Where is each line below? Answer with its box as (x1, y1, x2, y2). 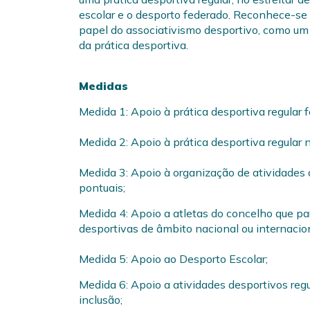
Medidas (79, 79, 131, 93)
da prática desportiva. (79, 38, 188, 52)
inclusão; (79, 293, 122, 307)
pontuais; (79, 181, 125, 194)
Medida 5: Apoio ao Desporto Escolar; (79, 252, 268, 266)
